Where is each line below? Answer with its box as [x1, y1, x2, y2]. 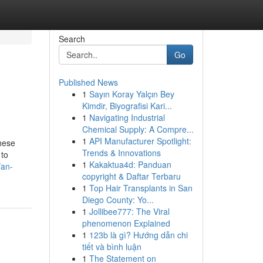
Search [58, 33, 85, 45]
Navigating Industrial [89, 112, 165, 123]
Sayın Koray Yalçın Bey [89, 88, 174, 100]
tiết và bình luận [82, 241, 141, 252]
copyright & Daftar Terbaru [82, 170, 181, 182]
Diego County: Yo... [82, 194, 154, 205]
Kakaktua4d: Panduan [89, 159, 171, 170]
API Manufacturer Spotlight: [89, 135, 191, 147]
